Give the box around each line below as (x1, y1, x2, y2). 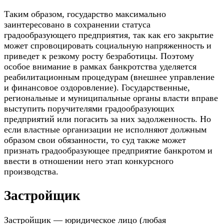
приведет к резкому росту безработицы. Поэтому (4, 50, 194, 61)
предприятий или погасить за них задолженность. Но (4, 113, 211, 124)
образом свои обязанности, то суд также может (4, 134, 186, 145)
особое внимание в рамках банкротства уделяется (4, 61, 196, 71)
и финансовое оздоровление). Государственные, (4, 82, 190, 92)
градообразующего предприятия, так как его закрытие (4, 29, 213, 40)
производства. (4, 166, 58, 176)
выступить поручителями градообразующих (4, 103, 174, 113)
